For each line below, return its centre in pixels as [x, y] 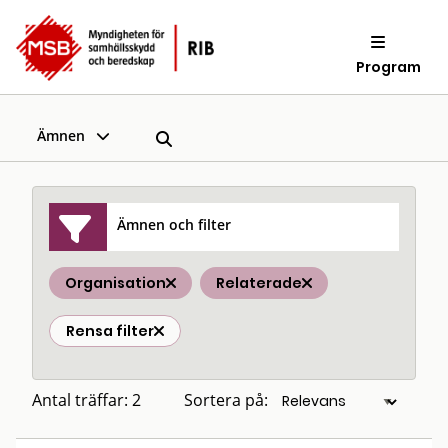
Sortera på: [226, 400]
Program [389, 66]
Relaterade [259, 283]
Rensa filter [110, 331]
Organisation [115, 283]
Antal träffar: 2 [86, 400]
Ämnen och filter [174, 224]
